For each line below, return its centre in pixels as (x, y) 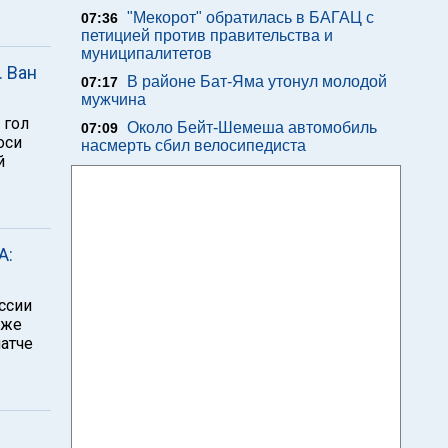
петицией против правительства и (207, 35)
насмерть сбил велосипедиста (193, 145)
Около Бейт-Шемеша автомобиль (252, 127)
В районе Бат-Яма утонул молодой (257, 81)
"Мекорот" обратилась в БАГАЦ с (250, 17)
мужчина (113, 99)
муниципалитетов (146, 53)
